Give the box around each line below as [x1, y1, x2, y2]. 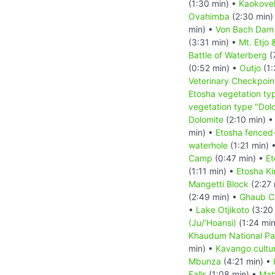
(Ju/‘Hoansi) [188, 217, 236, 228]
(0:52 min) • [188, 62, 239, 73]
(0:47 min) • [212, 152, 266, 163]
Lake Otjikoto [196, 204, 249, 215]
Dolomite [188, 114, 223, 125]
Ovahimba [188, 10, 230, 21]
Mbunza [188, 255, 221, 266]
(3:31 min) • [188, 36, 239, 47]
